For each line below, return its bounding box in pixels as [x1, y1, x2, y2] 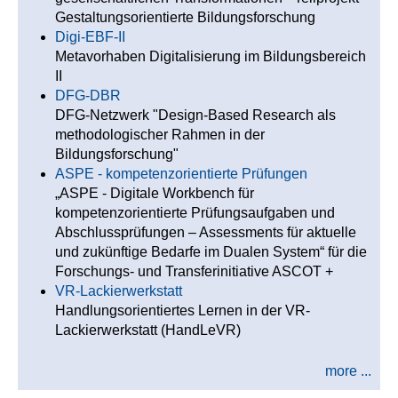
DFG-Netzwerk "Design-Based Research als [55, 107, 336, 123]
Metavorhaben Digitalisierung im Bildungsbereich [55, 49, 366, 64]
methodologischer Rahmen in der [55, 127, 265, 142]
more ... [325, 363, 371, 378]
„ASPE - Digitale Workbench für [55, 186, 254, 201]
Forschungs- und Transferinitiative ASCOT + [55, 264, 333, 279]
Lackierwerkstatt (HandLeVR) [55, 322, 241, 338]
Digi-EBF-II [55, 29, 125, 44]
